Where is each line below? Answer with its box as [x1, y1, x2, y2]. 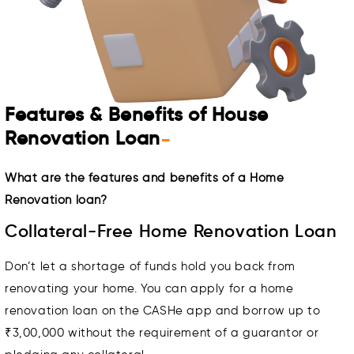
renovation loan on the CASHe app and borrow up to [5, 303, 321, 318]
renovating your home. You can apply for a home [5, 281, 294, 296]
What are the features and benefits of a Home [5, 171, 284, 186]
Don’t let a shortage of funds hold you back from [5, 259, 296, 274]
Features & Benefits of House [5, 102, 269, 126]
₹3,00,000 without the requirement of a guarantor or [5, 326, 319, 341]
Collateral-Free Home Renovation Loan [5, 220, 337, 243]
